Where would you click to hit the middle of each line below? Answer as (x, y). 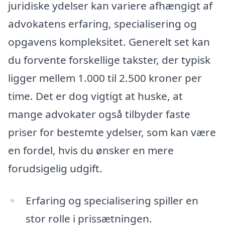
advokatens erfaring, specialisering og (102, 24)
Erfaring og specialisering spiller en (112, 200)
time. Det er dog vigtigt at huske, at (95, 96)
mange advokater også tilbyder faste (99, 114)
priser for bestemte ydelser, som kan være (112, 132)
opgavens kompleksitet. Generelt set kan (109, 42)
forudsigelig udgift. (55, 168)
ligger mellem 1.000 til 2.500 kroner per (105, 78)
